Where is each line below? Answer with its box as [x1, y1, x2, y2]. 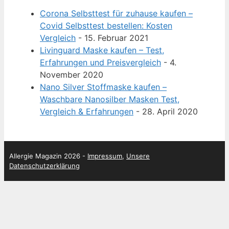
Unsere [126, 151, 150, 160]
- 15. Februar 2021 [76, 32, 148, 43]
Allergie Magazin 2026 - [9, 151, 87, 160]
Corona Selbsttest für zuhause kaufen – [40, 8, 193, 18]
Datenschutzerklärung [9, 161, 80, 170]
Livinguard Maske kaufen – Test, [40, 44, 164, 55]
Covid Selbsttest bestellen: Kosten [40, 20, 172, 31]
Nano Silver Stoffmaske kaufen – [40, 81, 167, 92]
